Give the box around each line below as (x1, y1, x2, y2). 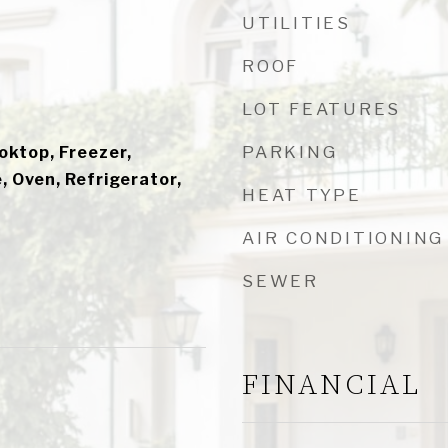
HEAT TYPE (242, 185, 362, 205)
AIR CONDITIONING (242, 228, 444, 248)
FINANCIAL (242, 367, 421, 404)
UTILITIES (242, 13, 351, 33)
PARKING (242, 142, 338, 162)
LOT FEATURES (242, 99, 401, 119)
